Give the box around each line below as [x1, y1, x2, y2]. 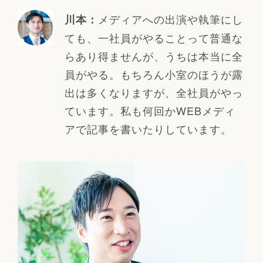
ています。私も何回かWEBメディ [64, 103, 235, 119]
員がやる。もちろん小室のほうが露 [64, 66, 243, 82]
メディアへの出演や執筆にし [97, 11, 243, 27]
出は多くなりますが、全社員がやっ [64, 85, 243, 100]
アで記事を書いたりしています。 [64, 121, 232, 137]
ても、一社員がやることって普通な [64, 30, 243, 46]
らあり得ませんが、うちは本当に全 [64, 48, 243, 64]
